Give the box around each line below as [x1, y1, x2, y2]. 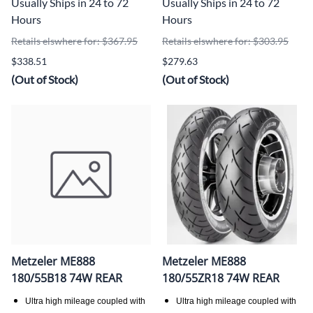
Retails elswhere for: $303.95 [162, 34, 289, 47]
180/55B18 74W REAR [11, 270, 122, 286]
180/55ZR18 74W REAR [162, 270, 279, 286]
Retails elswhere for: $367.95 [11, 34, 138, 47]
